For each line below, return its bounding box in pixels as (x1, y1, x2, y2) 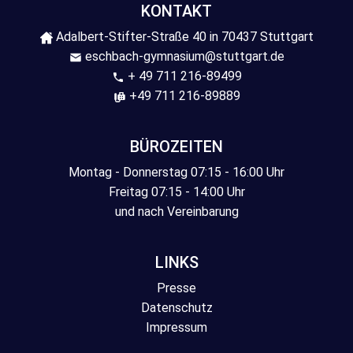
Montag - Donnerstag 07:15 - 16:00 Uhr (69, 165, 284, 180)
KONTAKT (141, 2, 212, 20)
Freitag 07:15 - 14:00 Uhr (108, 184, 245, 199)
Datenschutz (140, 300, 213, 315)
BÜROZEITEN (130, 137, 223, 156)
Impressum (146, 320, 207, 335)
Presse (157, 281, 196, 295)
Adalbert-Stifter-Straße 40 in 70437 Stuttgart (55, 29, 314, 44)
